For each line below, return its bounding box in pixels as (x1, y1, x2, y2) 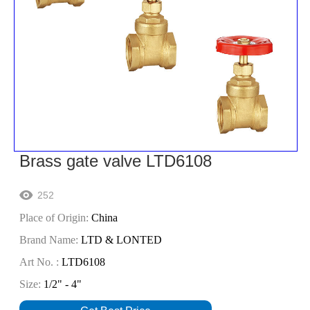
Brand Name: (19, 233, 79, 246)
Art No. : (19, 255, 60, 268)
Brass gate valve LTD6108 (19, 151, 212, 170)
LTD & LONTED (78, 233, 163, 246)
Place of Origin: (19, 211, 89, 224)
